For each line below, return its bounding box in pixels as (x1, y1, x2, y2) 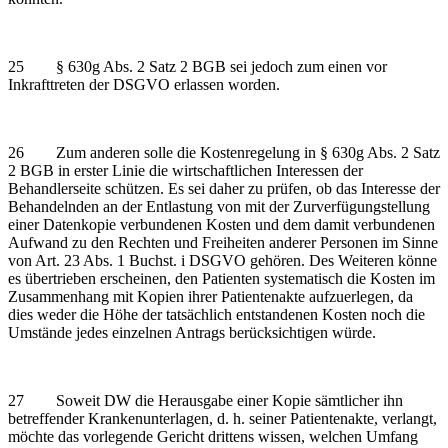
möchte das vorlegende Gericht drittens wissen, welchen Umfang (8, 427, 418, 445)
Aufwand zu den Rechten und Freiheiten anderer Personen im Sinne (8, 233, 438, 251)
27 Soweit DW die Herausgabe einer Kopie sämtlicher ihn (8, 391, 403, 409)
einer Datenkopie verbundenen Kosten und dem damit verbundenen (8, 215, 435, 233)
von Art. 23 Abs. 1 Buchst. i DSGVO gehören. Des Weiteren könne (8, 251, 437, 269)
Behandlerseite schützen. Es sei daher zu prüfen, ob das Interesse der (8, 179, 440, 197)
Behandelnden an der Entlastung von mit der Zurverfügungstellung (8, 197, 430, 215)
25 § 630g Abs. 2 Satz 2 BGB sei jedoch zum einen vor (8, 57, 387, 75)
